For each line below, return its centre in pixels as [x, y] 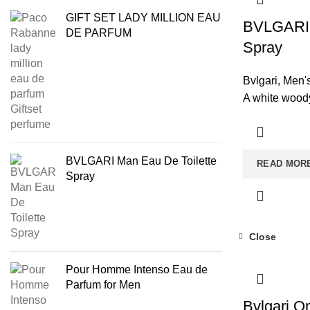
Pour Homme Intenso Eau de [137, 270]
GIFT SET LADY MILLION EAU [143, 18]
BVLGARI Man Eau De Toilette [141, 161]
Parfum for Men [103, 285]
